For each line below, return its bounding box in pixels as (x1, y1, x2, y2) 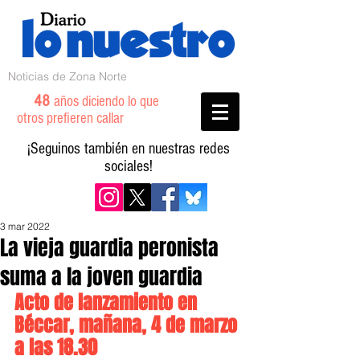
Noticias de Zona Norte (8, 69, 127, 84)
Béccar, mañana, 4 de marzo (14, 311, 242, 339)
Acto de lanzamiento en (14, 288, 202, 317)
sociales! (104, 157, 153, 175)
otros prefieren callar (17, 110, 143, 127)
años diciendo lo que (54, 93, 159, 110)
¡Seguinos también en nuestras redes (27, 140, 230, 157)
